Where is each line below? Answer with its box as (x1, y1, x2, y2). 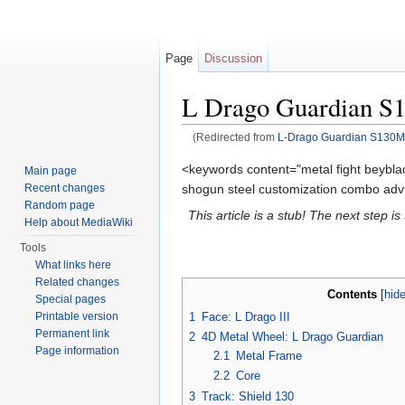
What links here (35, 259, 112, 271)
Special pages (35, 293, 107, 306)
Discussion (204, 52, 263, 65)
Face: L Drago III (202, 309, 290, 324)
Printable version (35, 310, 119, 323)
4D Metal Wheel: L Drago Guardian (202, 329, 383, 344)
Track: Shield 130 (202, 389, 294, 403)
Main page (24, 165, 78, 177)
